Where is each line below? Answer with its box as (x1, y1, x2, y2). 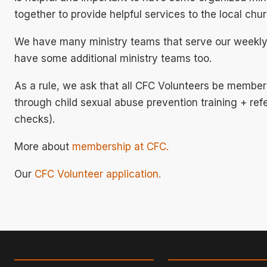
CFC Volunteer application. (35, 168, 161, 181)
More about (14, 141, 72, 153)
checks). (14, 113, 55, 126)
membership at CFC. (72, 141, 169, 153)
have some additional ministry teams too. (14, 52, 212, 65)
